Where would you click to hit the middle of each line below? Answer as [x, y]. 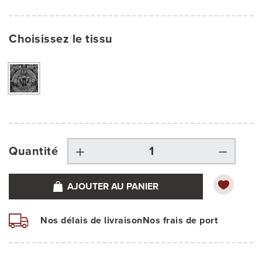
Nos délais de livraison [92, 221]
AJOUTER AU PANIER [113, 187]
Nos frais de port [180, 221]
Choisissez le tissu [61, 39]
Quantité [33, 151]
